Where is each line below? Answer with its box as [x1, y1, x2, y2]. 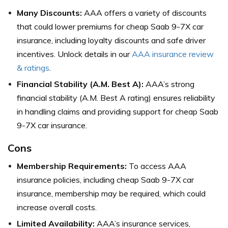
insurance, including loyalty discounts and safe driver [17, 35, 206, 46]
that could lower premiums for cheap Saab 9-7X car [17, 21, 204, 32]
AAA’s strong [144, 79, 194, 90]
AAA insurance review [132, 49, 214, 60]
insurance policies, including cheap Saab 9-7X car [17, 175, 194, 185]
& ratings [17, 63, 49, 73]
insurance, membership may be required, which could [17, 188, 206, 199]
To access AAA [127, 161, 186, 172]
